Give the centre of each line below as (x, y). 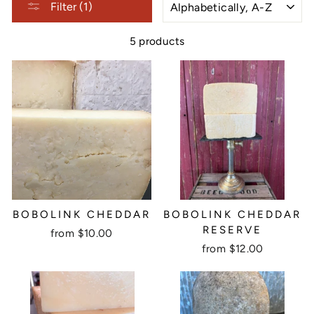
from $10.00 (81, 233)
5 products (157, 41)
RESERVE (233, 230)
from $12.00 (232, 248)
